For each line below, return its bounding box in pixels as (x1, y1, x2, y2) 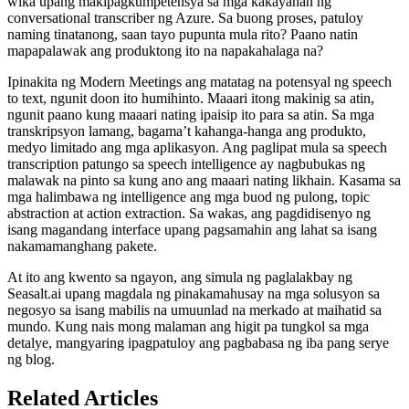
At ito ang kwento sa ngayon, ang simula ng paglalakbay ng (7, 269, 352, 286)
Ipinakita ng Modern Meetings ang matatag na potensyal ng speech (7, 74, 392, 90)
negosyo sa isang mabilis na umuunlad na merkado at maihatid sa (7, 302, 382, 319)
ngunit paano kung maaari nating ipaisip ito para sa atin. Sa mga (7, 107, 374, 123)
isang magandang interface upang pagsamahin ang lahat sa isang (7, 222, 377, 238)
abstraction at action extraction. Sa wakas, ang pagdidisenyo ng (7, 205, 371, 222)
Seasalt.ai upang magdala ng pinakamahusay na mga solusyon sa (7, 286, 380, 302)
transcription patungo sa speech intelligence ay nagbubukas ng (7, 156, 365, 173)
